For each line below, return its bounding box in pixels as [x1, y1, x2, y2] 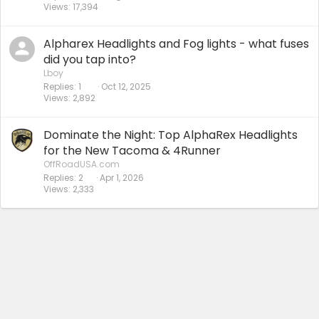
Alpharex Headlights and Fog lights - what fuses [43, 36, 309, 53]
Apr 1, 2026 [100, 172, 144, 184]
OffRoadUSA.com [43, 158, 120, 171]
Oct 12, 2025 [101, 80, 151, 93]
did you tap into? [43, 51, 136, 68]
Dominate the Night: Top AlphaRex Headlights [43, 127, 298, 144]
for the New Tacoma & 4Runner [43, 142, 221, 159]
